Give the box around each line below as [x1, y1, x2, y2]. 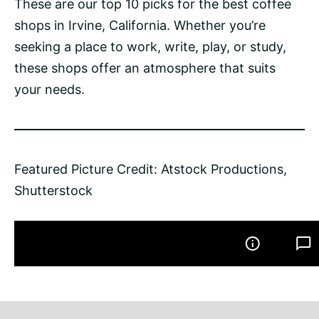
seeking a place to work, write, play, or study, [14, 39, 286, 55]
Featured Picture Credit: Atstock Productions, [14, 162, 287, 177]
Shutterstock [14, 183, 93, 199]
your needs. [14, 82, 85, 98]
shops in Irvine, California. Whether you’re [14, 18, 266, 33]
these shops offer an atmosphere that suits [14, 61, 276, 76]
